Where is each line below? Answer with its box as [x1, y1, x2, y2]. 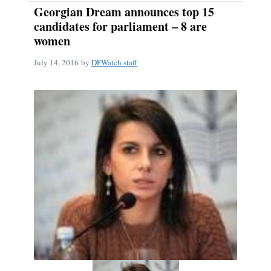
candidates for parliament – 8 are [34, 18, 207, 36]
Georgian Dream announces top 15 [34, 3, 214, 21]
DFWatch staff [91, 56, 137, 68]
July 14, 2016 [34, 56, 79, 68]
